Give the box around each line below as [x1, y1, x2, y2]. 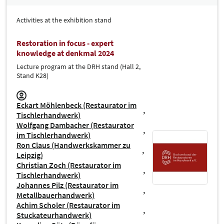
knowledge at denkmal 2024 [16, 47, 114, 58]
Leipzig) [16, 149, 43, 160]
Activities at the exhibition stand [16, 15, 111, 24]
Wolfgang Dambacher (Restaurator [16, 119, 134, 130]
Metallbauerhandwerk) [16, 189, 94, 200]
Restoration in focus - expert [16, 37, 113, 48]
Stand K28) [16, 70, 48, 80]
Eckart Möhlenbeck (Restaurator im [16, 99, 136, 110]
